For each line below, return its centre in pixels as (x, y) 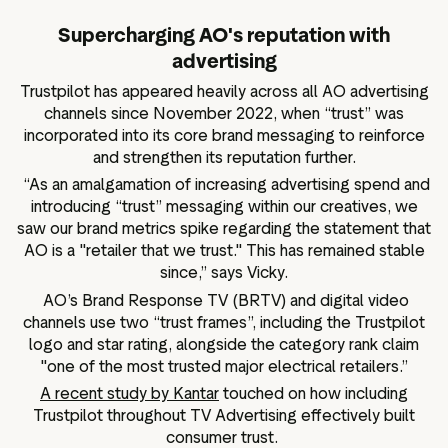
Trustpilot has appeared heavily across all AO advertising (224, 91)
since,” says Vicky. (224, 273)
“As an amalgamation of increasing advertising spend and (224, 185)
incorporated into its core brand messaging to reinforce (224, 135)
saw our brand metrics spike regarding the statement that (224, 229)
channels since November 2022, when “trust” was (224, 113)
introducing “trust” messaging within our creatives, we (224, 207)
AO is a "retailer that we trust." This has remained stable (224, 251)
